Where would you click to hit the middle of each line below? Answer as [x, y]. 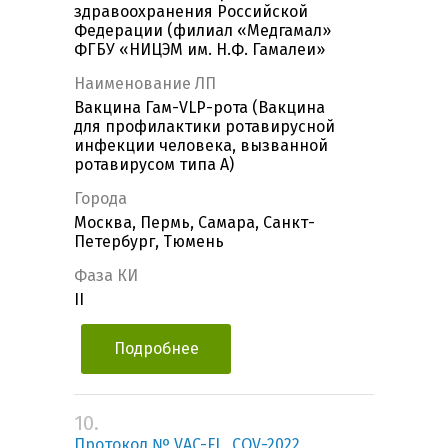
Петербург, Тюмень [149, 242]
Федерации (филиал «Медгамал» [202, 31]
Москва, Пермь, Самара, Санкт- [194, 223]
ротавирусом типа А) [154, 165]
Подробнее [156, 349]
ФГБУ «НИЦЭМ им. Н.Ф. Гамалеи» [199, 50]
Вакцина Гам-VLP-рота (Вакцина [199, 108]
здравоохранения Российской [191, 12]
